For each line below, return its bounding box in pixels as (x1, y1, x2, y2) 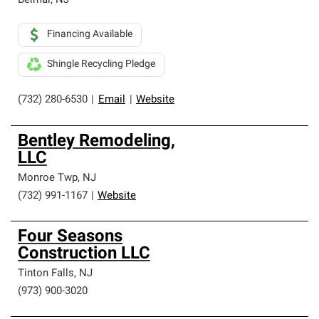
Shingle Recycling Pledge (47, 59, 155, 70)
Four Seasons (18, 229, 122, 246)
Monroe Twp (18, 173, 78, 184)
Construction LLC (18, 246, 150, 263)
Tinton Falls (18, 268, 74, 279)
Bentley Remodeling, (18, 133, 175, 150)
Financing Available (47, 29, 132, 40)
